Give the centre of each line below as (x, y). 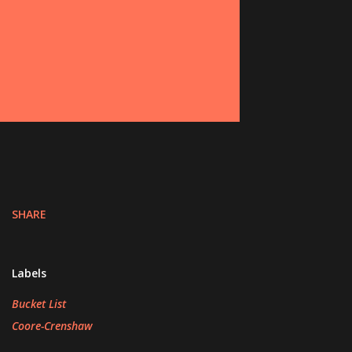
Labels (29, 273)
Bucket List (38, 304)
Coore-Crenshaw (52, 326)
